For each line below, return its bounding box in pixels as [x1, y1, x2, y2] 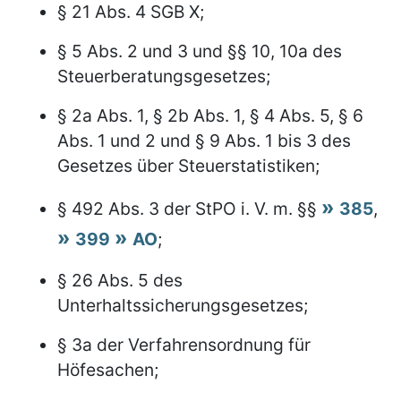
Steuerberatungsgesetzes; [57, 64, 270, 87]
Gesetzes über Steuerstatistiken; [57, 154, 320, 176]
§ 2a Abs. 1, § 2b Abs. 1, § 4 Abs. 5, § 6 [57, 104, 363, 126]
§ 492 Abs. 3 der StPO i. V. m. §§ [57, 197, 321, 219]
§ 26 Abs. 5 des [57, 269, 183, 291]
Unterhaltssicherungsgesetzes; [57, 294, 308, 316]
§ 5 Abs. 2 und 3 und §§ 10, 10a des [57, 39, 342, 62]
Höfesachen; [57, 358, 158, 380]
